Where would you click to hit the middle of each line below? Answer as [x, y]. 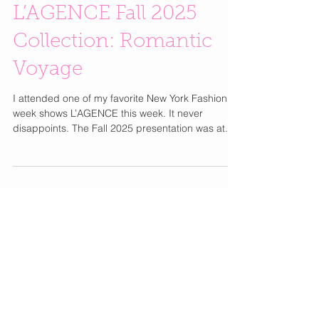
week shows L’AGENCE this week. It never [42, 176]
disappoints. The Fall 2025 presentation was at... [153, 191]
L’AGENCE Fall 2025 [105, 77]
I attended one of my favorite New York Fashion [120, 161]
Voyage [48, 132]
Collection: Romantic [113, 105]
